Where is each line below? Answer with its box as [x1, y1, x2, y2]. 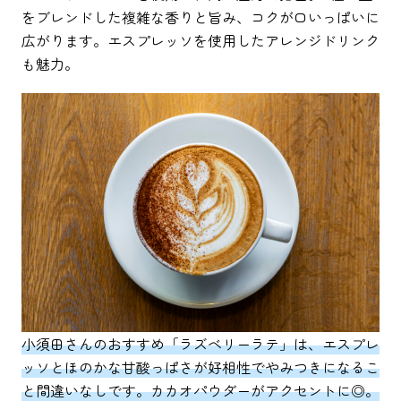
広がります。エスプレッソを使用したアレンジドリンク [21, 30, 380, 52]
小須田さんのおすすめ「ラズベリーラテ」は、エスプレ [21, 332, 380, 354]
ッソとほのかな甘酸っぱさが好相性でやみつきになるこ [21, 355, 380, 378]
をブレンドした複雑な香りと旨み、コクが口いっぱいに [21, 6, 380, 29]
